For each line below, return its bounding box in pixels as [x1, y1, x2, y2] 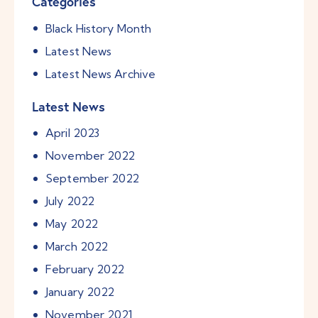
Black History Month [45, 21, 152, 35]
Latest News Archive [45, 66, 156, 81]
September [45, 171, 112, 186]
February [45, 262, 97, 277]
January [45, 285, 87, 300]
